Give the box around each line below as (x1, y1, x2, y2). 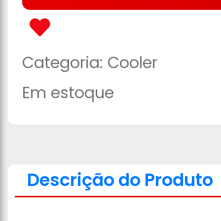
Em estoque (22, 81, 114, 104)
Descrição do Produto (27, 168, 213, 192)
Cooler (108, 51, 157, 74)
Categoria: (22, 51, 108, 74)
